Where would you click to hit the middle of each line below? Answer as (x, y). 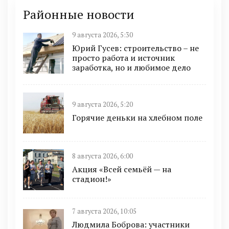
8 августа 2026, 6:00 (102, 156)
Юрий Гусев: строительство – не (135, 48)
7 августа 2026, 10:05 (104, 211)
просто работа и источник (123, 58)
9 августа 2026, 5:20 (102, 104)
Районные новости (79, 14)
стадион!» (92, 179)
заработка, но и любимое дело (131, 67)
